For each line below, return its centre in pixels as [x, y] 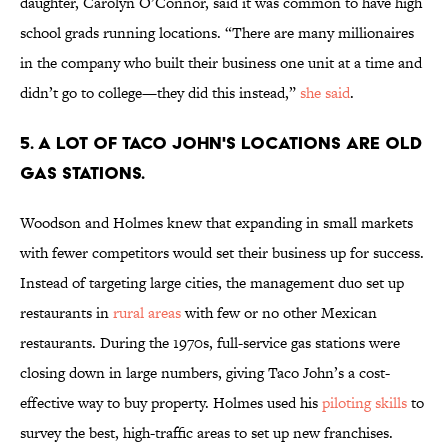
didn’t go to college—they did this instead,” [160, 93]
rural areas [147, 313]
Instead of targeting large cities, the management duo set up [212, 283]
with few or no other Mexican [279, 313]
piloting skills [364, 403]
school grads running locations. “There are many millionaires [217, 33]
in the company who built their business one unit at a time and [221, 63]
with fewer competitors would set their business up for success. [222, 253]
